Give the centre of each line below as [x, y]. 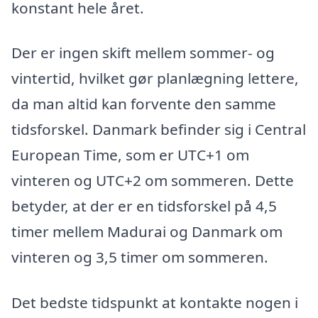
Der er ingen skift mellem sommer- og [143, 53]
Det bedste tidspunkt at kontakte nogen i [155, 303]
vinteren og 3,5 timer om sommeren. [140, 257]
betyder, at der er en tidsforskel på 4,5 [144, 206]
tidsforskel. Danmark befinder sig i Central [159, 130]
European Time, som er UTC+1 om [130, 155]
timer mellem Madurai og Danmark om [147, 232]
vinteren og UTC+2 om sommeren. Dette [153, 181]
